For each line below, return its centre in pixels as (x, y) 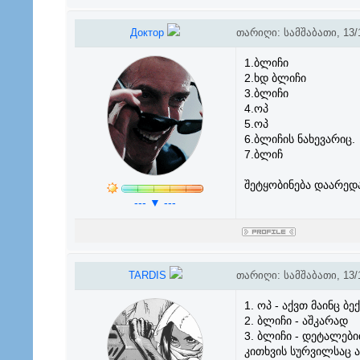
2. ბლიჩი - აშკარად (296, 321)
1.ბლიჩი (266, 63)
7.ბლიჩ (263, 154)
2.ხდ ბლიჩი (275, 78)
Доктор (149, 33)
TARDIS (149, 275)
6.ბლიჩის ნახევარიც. (299, 139)
